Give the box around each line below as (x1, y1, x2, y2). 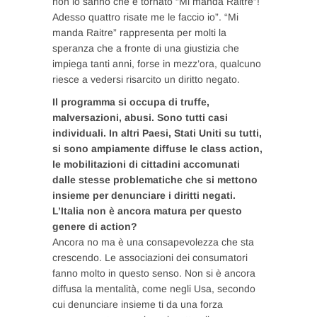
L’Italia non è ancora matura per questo (52, 204, 242, 217)
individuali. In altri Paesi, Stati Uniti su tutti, (52, 127, 262, 139)
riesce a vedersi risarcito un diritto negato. (52, 73, 240, 85)
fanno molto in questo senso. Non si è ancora (52, 267, 255, 279)
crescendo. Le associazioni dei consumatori (52, 251, 248, 263)
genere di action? (52, 220, 137, 232)
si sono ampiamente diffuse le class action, (52, 142, 263, 154)
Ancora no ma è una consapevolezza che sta (52, 236, 254, 248)
